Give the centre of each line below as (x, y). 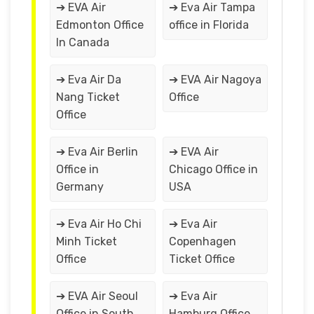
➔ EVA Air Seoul (97, 296)
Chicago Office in (213, 169)
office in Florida (209, 25)
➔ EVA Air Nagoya (215, 79)
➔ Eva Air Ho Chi (99, 224)
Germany (80, 186)
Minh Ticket (87, 241)
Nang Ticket (88, 97)
